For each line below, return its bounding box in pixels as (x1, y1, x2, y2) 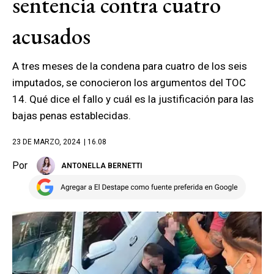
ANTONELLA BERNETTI (61, 161, 142, 170)
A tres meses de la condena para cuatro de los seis (12, 60, 247, 72)
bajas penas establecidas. (12, 109, 131, 122)
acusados (12, 21, 91, 51)
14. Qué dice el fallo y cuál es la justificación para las (12, 93, 254, 105)
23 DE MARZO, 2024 (12, 138, 80, 146)
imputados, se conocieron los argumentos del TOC (12, 76, 246, 89)
